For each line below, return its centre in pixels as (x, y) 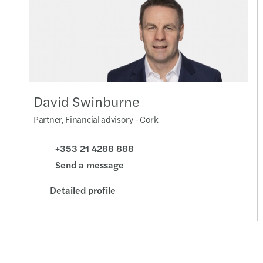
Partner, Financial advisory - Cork (96, 119)
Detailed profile (83, 190)
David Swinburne (87, 101)
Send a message (90, 165)
